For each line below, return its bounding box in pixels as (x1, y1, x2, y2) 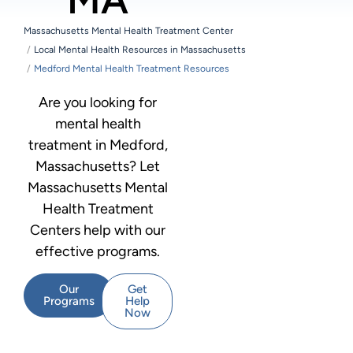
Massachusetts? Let (35, 158, 161, 175)
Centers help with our (30, 221, 166, 239)
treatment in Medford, (28, 136, 168, 154)
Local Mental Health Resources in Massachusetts (34, 44, 246, 55)
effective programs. (35, 243, 161, 260)
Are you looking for (39, 94, 158, 111)
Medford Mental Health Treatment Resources (34, 63, 229, 74)
